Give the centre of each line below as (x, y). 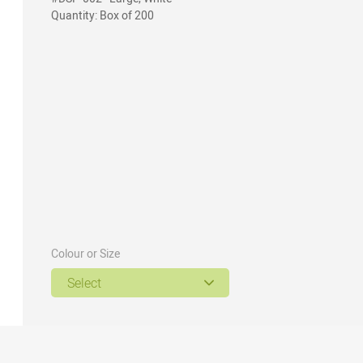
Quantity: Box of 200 (102, 15)
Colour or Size (85, 254)
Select (84, 283)
